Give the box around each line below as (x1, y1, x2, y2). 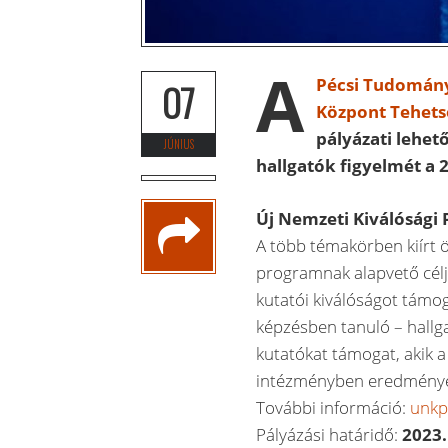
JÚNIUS (163, 136, 194, 152)
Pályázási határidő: (256, 422, 403, 446)
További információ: (256, 395, 411, 419)
